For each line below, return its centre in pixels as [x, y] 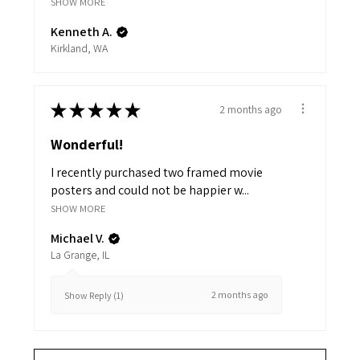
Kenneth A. [82, 31]
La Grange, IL [80, 254]
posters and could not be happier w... [150, 190]
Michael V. [78, 238]
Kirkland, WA [79, 48]
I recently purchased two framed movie [157, 172]
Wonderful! [87, 144]
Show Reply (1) [94, 295]
